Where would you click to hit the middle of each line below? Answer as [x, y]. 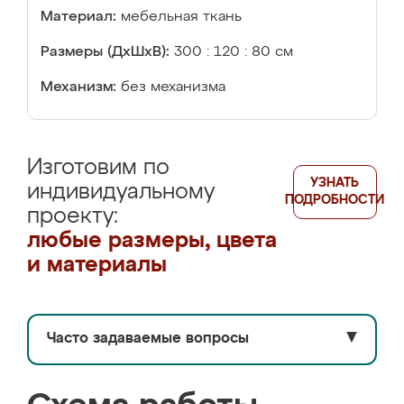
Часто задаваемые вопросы [148, 339]
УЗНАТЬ [335, 183]
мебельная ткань [181, 17]
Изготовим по [98, 168]
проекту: [73, 216]
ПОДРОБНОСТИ [335, 200]
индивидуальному [121, 192]
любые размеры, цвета [152, 241]
